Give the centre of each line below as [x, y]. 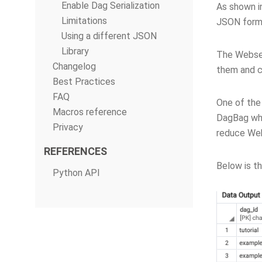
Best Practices [84, 82]
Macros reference [90, 112]
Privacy [68, 127]
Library [75, 51]
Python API [76, 173]
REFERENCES [75, 151]
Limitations [84, 21]
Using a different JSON [109, 36]
